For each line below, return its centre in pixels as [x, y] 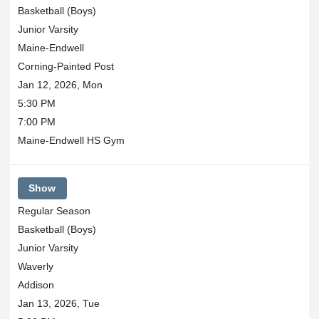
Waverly [35, 266]
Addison [36, 284]
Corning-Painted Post [66, 66]
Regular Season [54, 210]
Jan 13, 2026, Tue [58, 303]
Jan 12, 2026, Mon [60, 85]
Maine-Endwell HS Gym [71, 140]
